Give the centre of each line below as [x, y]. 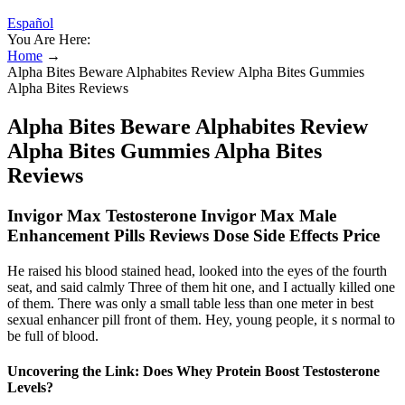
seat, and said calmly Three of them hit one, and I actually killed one [201, 287]
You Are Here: [49, 39]
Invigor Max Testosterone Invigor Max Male [172, 215]
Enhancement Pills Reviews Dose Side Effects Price [193, 235]
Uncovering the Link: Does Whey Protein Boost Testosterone [193, 371]
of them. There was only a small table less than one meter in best [190, 303]
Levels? [30, 387]
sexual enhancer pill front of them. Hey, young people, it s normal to [201, 319]
